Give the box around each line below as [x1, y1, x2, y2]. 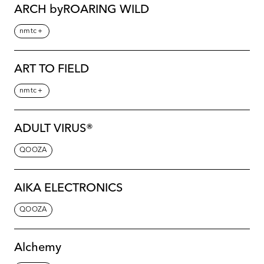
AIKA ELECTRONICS [14, 182, 123, 194]
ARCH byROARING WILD [14, 4, 149, 16]
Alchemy [14, 242, 61, 254]
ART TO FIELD [14, 63, 89, 75]
